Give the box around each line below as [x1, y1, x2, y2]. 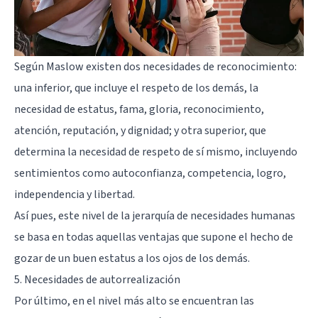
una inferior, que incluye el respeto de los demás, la [14, 80, 258, 97]
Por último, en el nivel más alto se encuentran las [14, 293, 254, 309]
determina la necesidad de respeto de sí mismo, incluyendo [14, 144, 297, 160]
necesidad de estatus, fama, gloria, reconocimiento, [14, 102, 264, 118]
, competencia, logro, [182, 165, 286, 182]
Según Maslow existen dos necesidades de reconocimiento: [14, 59, 297, 75]
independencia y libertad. [14, 187, 135, 203]
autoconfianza [112, 165, 182, 182]
